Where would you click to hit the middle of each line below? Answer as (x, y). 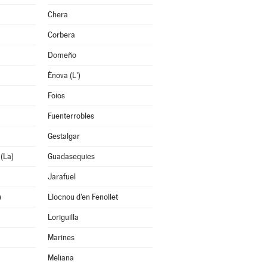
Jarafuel (61, 177)
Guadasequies (71, 156)
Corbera (61, 35)
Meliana (60, 258)
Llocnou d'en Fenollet (83, 197)
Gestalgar (63, 136)
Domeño (62, 55)
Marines (61, 237)
